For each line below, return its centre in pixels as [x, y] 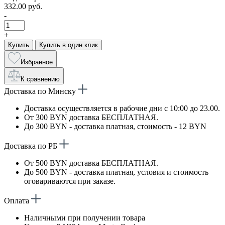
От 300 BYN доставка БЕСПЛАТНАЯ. [91, 117]
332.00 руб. [23, 6]
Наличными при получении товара [85, 217]
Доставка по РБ [32, 146]
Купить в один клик [69, 45]
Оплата [18, 200]
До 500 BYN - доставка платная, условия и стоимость [116, 172]
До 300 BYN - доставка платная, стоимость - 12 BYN [115, 126]
